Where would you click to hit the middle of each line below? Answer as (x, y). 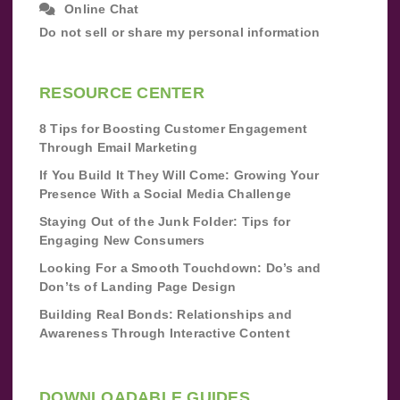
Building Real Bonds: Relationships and (166, 314)
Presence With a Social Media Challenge (165, 193)
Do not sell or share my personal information (180, 32)
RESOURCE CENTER (122, 92)
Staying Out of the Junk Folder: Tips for (165, 221)
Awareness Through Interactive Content (165, 333)
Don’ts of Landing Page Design (138, 286)
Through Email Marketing (118, 147)
